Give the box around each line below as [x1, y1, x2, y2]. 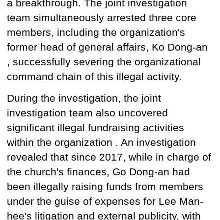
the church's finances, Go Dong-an [7, 165, 172, 178]
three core [149, 11, 196, 24]
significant [7, 121, 57, 134]
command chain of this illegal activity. [7, 70, 182, 82]
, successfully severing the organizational [7, 55, 201, 68]
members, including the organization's [7, 26, 185, 38]
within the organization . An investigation [7, 136, 196, 148]
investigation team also [7, 107, 118, 119]
